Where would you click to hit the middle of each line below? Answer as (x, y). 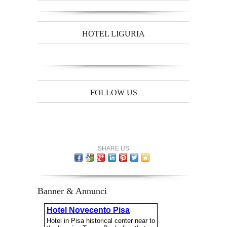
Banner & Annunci (72, 191)
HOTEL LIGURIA (113, 34)
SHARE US (113, 149)
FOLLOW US (113, 93)
